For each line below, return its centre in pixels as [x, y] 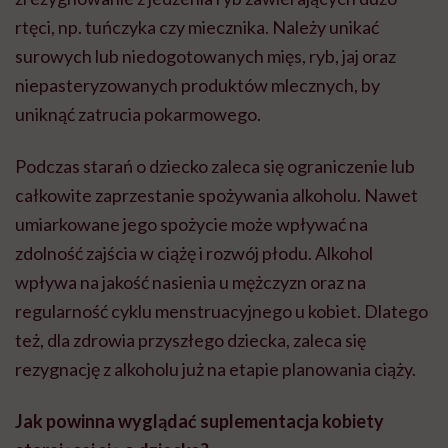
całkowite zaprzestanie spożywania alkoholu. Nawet [216, 194]
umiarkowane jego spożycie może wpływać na [191, 223]
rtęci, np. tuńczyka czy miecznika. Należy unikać [197, 26]
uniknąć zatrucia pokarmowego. [138, 113]
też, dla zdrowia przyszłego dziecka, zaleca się [190, 339]
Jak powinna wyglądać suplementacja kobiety [199, 420]
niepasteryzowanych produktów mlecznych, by [197, 84]
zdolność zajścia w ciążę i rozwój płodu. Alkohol [194, 252]
